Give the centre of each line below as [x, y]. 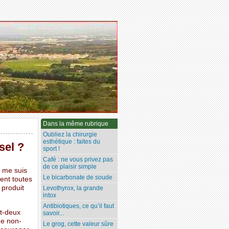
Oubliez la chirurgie [70, 135]
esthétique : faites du [72, 142]
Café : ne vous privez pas [78, 160]
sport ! [52, 149]
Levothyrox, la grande [73, 188]
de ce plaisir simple [70, 167]
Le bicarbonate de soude [78, 178]
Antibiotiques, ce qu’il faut [79, 206]
